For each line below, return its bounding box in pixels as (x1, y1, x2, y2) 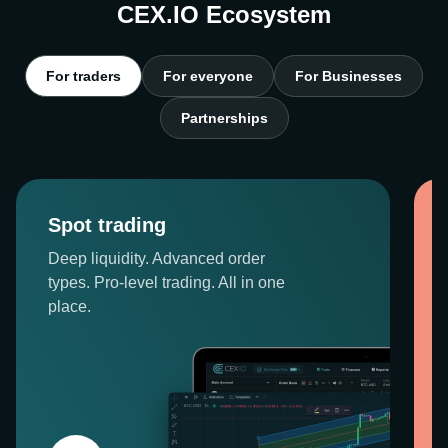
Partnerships (180, 110, 268, 126)
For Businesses (295, 68, 402, 84)
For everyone (163, 68, 253, 84)
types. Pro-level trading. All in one (48, 274, 285, 291)
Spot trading (48, 214, 166, 236)
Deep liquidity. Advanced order (48, 250, 265, 267)
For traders (46, 68, 121, 84)
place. (48, 298, 91, 315)
